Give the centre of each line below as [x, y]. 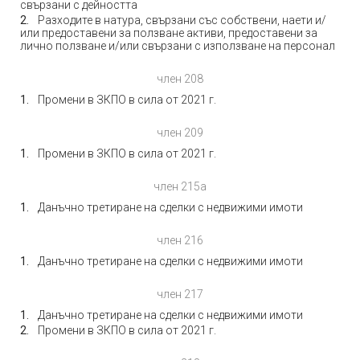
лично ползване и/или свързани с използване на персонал [178, 46]
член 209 [180, 133]
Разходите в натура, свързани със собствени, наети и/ [182, 20]
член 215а [180, 186]
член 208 [180, 79]
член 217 [180, 294]
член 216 [180, 240]
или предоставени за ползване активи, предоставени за [169, 33]
